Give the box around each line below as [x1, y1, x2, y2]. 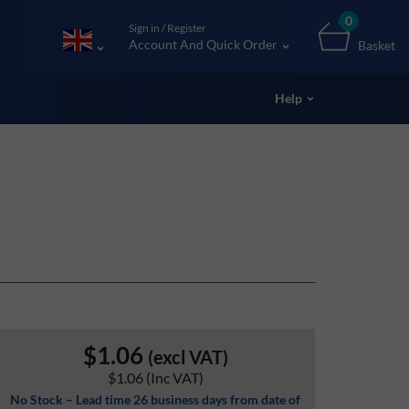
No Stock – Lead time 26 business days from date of [10, 392, 301, 407]
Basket [358, 37, 395, 53]
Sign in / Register [129, 21, 206, 35]
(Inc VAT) [145, 369, 204, 386]
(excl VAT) [147, 346, 228, 368]
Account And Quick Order [129, 37, 278, 52]
